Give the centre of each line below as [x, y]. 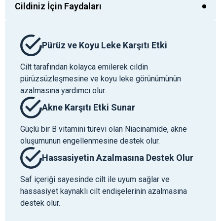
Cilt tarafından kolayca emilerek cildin [84, 67]
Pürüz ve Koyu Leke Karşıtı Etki [104, 45]
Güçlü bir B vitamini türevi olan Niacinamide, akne [104, 129]
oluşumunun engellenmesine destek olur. [90, 141]
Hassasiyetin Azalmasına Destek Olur [117, 157]
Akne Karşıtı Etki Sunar [88, 107]
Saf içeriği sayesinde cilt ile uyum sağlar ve [95, 179]
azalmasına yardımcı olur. [63, 91]
